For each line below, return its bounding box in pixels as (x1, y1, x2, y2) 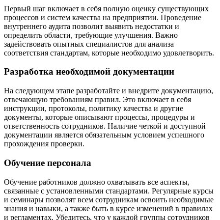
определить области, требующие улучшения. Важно (4, 30, 178, 39)
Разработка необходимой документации (4, 66, 174, 77)
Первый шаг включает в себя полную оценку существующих (4, 4, 209, 13)
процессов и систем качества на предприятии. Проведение (4, 13, 201, 22)
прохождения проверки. (4, 139, 84, 148)
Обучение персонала (4, 157, 91, 168)
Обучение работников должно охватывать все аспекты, (4, 177, 190, 186)
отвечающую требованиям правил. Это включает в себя (4, 95, 191, 104)
